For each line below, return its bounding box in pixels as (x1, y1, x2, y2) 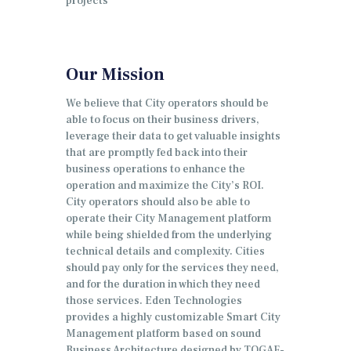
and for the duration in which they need (66, 277, 260, 292)
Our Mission (66, 63, 165, 86)
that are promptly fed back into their (66, 146, 248, 161)
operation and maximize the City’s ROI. (66, 179, 264, 194)
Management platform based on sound (66, 327, 261, 342)
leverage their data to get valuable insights (66, 129, 280, 144)
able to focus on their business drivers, (66, 113, 259, 128)
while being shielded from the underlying (66, 228, 272, 243)
